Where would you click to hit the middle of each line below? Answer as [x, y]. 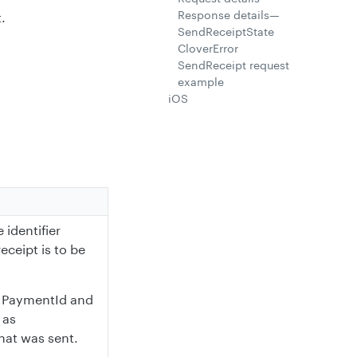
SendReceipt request [233, 65]
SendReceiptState [226, 31]
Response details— [229, 15]
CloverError [208, 48]
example [201, 82]
